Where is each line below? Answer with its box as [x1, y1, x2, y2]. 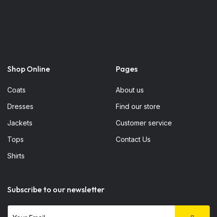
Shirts [7, 152, 25, 160]
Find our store [116, 102, 160, 111]
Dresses [7, 102, 33, 111]
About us [116, 86, 144, 94]
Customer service [116, 119, 172, 127]
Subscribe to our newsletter [7, 185, 105, 195]
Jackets [7, 119, 32, 127]
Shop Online [7, 64, 50, 74]
